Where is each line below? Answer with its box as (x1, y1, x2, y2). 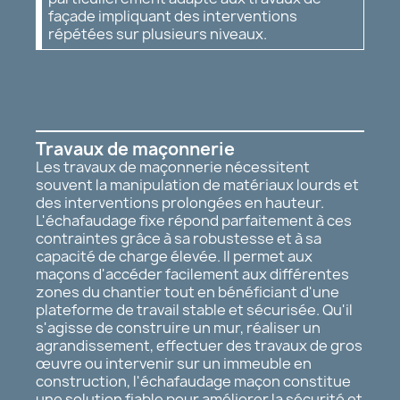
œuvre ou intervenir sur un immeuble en (36, 353, 312, 373)
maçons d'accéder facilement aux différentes (36, 263, 349, 284)
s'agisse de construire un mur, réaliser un (36, 317, 321, 337)
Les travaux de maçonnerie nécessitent (36, 156, 310, 177)
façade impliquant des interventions (48, 5, 297, 26)
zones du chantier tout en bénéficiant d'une (36, 281, 339, 302)
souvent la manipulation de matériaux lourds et (36, 174, 359, 195)
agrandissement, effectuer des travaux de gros (36, 335, 362, 355)
